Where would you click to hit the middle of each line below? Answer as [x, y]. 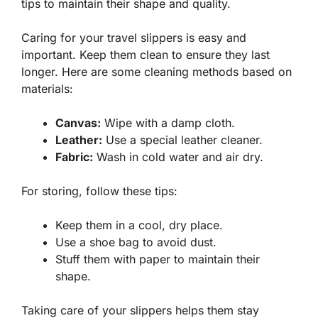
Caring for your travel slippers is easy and [134, 38]
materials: [47, 89]
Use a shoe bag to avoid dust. [136, 242]
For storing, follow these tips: [99, 191]
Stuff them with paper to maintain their [158, 259]
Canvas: [78, 123]
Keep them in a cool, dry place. [139, 225]
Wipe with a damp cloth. [168, 123]
